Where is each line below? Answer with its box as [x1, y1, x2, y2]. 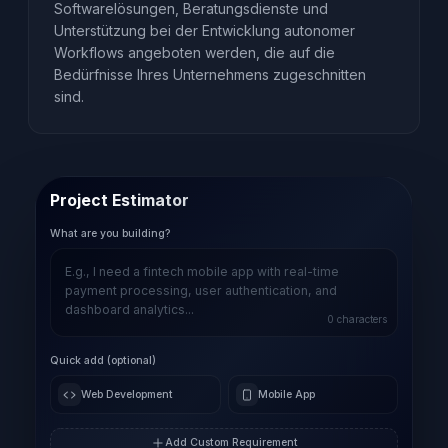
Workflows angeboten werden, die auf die [53, 44, 335, 62]
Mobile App [258, 387, 316, 401]
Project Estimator [50, 190, 189, 210]
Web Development [80, 387, 173, 401]
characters [333, 313, 387, 326]
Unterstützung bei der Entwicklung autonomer [53, 22, 355, 40]
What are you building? [50, 227, 170, 241]
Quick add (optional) [50, 354, 156, 368]
